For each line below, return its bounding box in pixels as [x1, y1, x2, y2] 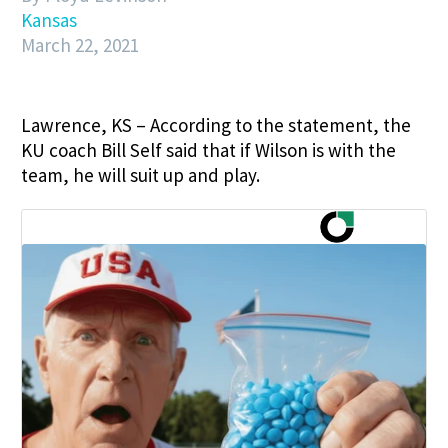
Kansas [21, 8, 77, 32]
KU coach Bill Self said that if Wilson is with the [21, 138, 396, 162]
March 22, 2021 [21, 33, 139, 57]
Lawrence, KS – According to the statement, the [21, 113, 411, 137]
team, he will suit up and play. [21, 163, 260, 187]
